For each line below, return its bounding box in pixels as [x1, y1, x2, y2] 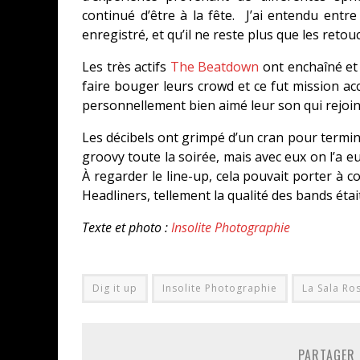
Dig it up [92, 281, 137, 295]
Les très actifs [82, 58, 170, 76]
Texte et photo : [82, 219, 171, 236]
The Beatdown [170, 58, 260, 76]
